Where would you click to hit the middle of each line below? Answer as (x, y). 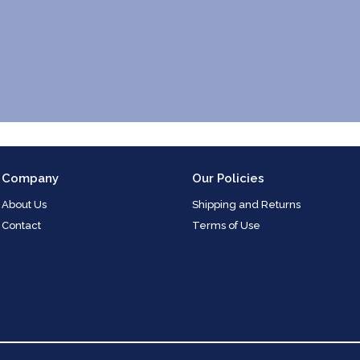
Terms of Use (226, 225)
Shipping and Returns (246, 205)
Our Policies (228, 178)
